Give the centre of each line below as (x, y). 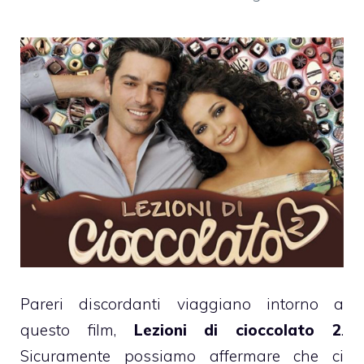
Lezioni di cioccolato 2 (238, 329)
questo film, (77, 329)
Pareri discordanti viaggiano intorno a (182, 303)
